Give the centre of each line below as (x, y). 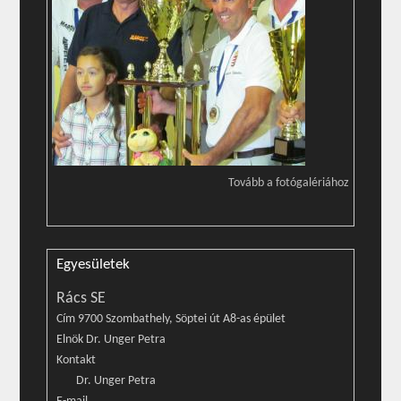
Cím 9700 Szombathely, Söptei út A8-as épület (171, 319)
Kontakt (77, 360)
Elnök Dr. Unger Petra (111, 340)
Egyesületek (94, 264)
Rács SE (81, 299)
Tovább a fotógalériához (288, 183)
